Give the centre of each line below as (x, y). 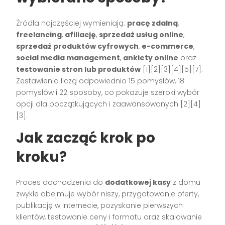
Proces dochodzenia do (61, 182)
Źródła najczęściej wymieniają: (72, 23)
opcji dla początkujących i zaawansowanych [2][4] (109, 104)
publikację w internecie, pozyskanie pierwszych (100, 205)
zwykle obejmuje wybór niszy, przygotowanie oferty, (108, 194)
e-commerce (168, 46)
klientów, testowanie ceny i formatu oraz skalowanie (109, 217)
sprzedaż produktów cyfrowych (78, 46)
